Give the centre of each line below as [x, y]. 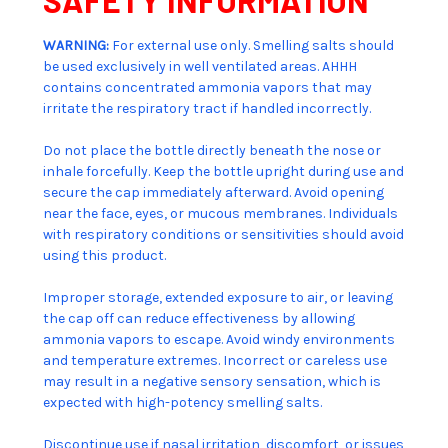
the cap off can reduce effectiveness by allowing [199, 318]
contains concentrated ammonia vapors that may [207, 87]
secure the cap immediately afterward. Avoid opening [213, 192]
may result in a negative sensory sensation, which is [212, 381]
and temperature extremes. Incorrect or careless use [215, 360]
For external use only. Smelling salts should [251, 45]
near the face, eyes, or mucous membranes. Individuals [220, 213]
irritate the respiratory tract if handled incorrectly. [207, 108]
